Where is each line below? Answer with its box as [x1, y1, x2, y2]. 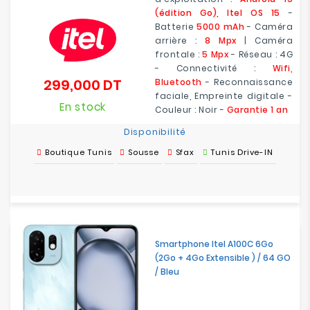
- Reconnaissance [201, 76, 293, 88]
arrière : [155, 35, 205, 46]
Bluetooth [155, 76, 202, 88]
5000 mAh [197, 21, 244, 33]
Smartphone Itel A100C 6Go [155, 238, 273, 250]
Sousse [128, 147, 159, 158]
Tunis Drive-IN [210, 147, 273, 158]
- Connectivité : [155, 62, 273, 74]
